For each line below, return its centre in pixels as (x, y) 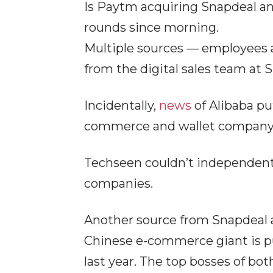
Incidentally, (122, 105)
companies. (119, 183)
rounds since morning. (151, 27)
